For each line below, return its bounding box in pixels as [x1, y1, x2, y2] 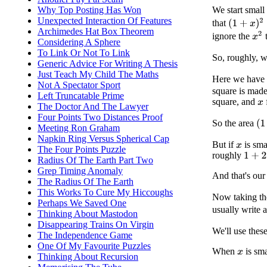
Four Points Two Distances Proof [38, 112, 163, 122]
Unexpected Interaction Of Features [38, 15, 172, 26]
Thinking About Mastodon [38, 209, 138, 219]
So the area [212, 118, 256, 129]
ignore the [212, 31, 252, 41]
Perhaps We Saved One [38, 198, 126, 208]
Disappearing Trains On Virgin [38, 219, 154, 229]
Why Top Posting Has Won [38, 5, 141, 15]
